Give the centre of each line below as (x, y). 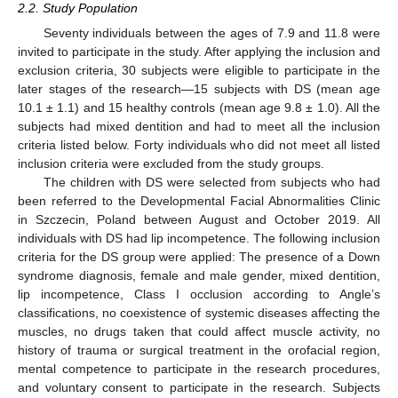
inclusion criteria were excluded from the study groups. (171, 164)
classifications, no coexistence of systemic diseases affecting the (199, 313)
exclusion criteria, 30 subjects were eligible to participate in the (199, 71)
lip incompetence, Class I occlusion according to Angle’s (199, 295)
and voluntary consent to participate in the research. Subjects (199, 388)
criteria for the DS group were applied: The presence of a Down (199, 257)
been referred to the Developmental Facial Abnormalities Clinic (199, 201)
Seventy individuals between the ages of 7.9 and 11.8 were (211, 33)
